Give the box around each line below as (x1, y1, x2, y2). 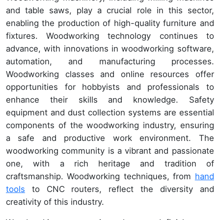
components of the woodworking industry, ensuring (6, 120, 214, 131)
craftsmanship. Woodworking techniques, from (6, 171, 195, 182)
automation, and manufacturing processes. (6, 56, 214, 67)
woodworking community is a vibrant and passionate (6, 146, 214, 156)
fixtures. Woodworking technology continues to (6, 31, 214, 41)
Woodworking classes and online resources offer (6, 69, 214, 80)
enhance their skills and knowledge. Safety (6, 95, 214, 105)
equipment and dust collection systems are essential (6, 108, 214, 118)
